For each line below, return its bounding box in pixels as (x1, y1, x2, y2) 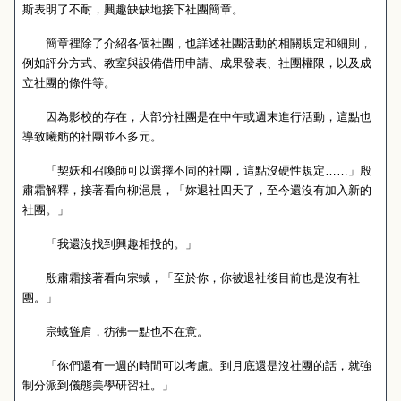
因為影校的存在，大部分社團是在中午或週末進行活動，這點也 (22, 110, 371, 124)
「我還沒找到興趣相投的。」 (22, 237, 197, 251)
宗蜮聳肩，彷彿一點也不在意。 (22, 325, 209, 338)
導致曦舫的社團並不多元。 (22, 130, 162, 143)
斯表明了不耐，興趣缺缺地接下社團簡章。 (22, 3, 243, 16)
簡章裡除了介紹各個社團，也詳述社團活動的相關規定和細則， (22, 37, 371, 50)
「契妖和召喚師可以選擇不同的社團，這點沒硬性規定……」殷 (22, 164, 371, 177)
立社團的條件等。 (22, 76, 115, 90)
